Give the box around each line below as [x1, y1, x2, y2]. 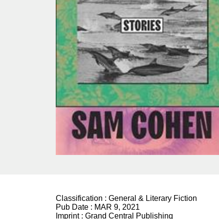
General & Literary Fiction [109, 194, 197, 202]
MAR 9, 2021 [94, 202, 140, 211]
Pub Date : [56, 202, 94, 211]
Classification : [56, 194, 109, 202]
